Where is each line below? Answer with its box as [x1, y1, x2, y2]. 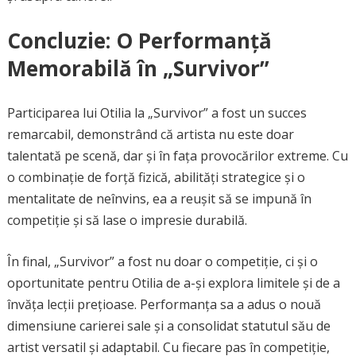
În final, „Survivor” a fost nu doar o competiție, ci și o [6, 253, 318, 270]
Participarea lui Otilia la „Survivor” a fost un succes [6, 104, 307, 122]
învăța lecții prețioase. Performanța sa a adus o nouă [6, 296, 321, 313]
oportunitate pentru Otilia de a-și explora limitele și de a [6, 274, 340, 292]
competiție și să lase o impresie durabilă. [6, 211, 247, 229]
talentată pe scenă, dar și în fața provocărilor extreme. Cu [6, 147, 348, 164]
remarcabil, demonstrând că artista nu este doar [6, 126, 294, 143]
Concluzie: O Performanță [6, 26, 272, 55]
